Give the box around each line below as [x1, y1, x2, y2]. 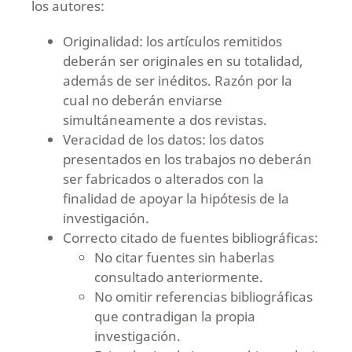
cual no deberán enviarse [62, 90, 222, 109]
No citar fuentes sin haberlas [93, 247, 274, 266]
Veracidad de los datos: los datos [62, 130, 264, 148]
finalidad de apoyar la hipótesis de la [62, 189, 289, 207]
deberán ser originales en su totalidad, [62, 51, 302, 70]
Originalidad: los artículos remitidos [62, 31, 282, 50]
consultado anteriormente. [93, 267, 263, 286]
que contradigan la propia [93, 306, 255, 325]
